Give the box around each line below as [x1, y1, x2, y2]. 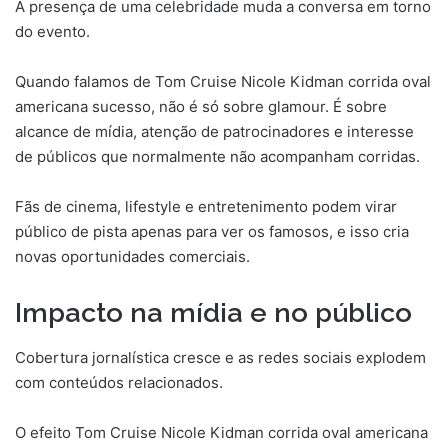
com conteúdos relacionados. [15, 372, 223, 392]
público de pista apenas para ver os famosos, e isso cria [15, 222, 409, 242]
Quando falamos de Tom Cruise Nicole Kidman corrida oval [15, 72, 431, 92]
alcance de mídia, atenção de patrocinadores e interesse [15, 122, 414, 142]
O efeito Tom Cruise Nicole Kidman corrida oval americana [15, 422, 428, 442]
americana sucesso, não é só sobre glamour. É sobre [15, 97, 387, 117]
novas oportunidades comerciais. [15, 247, 250, 267]
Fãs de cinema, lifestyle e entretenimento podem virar [15, 197, 397, 217]
